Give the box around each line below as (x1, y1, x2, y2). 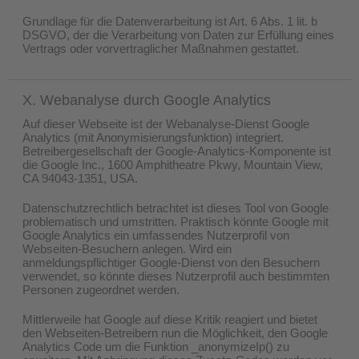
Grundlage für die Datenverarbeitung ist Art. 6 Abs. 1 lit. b (22, 14, 317, 28)
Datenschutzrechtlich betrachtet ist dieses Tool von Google (22, 200, 329, 215)
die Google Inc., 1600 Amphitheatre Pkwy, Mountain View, (22, 157, 323, 171)
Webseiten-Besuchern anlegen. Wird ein (22, 241, 232, 256)
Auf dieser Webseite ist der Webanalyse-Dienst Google (22, 116, 309, 131)
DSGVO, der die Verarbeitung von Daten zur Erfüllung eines (22, 27, 334, 42)
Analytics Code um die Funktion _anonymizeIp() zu (22, 339, 289, 353)
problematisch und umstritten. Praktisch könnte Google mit (22, 214, 329, 228)
